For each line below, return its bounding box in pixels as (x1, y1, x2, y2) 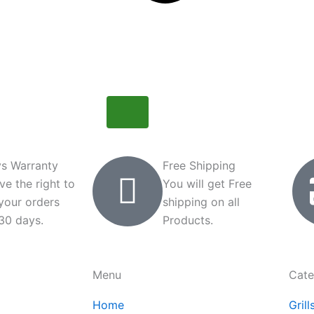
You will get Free (163, 177, 252, 191)
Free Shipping (163, 158, 235, 172)
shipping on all (163, 195, 240, 209)
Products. (163, 213, 213, 227)
